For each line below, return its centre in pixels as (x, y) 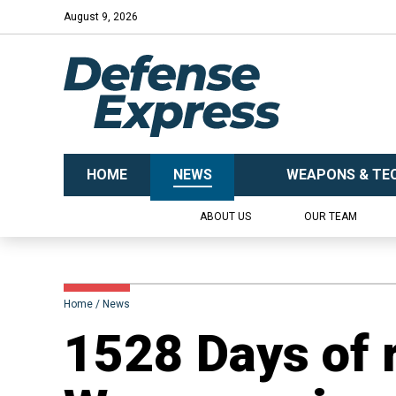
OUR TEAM (330, 217)
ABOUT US (225, 217)
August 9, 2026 (101, 17)
